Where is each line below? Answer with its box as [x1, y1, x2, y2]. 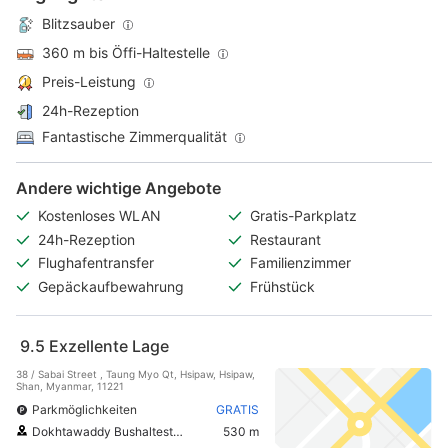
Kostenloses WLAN [38, 207, 161, 225]
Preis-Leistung [42, 72, 136, 90]
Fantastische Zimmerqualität [42, 127, 227, 145]
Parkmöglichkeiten [32, 401, 137, 417]
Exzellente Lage [49, 335, 169, 356]
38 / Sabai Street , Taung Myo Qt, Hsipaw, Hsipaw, [16, 367, 255, 380]
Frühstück [250, 278, 315, 296]
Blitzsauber [42, 14, 115, 32]
